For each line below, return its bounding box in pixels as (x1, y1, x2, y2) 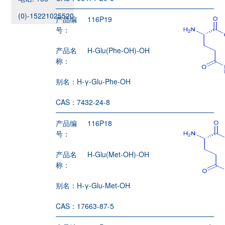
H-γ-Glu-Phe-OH (77, 76, 131, 86)
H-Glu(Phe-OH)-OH (87, 45, 150, 55)
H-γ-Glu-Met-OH (77, 180, 131, 190)
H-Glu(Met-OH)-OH (87, 149, 150, 159)
